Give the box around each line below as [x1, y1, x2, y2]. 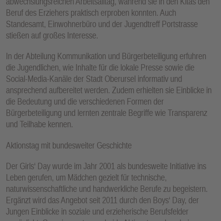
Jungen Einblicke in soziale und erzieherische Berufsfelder [6, 206, 188, 217]
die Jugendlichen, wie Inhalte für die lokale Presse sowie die [6, 62, 194, 73]
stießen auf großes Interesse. [6, 30, 98, 40]
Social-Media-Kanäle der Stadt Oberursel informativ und [6, 74, 182, 84]
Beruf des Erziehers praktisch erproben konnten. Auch [6, 7, 176, 18]
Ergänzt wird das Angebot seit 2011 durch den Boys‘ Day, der [6, 195, 199, 206]
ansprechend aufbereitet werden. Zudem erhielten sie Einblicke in [6, 85, 212, 96]
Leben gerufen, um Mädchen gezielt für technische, [6, 172, 167, 183]
